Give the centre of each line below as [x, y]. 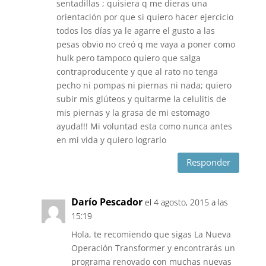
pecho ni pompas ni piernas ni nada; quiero [144, 85]
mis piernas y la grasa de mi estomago [133, 112]
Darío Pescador [107, 202]
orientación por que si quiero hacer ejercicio [145, 17]
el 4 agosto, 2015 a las [186, 202]
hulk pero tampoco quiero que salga [128, 58]
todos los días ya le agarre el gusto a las [135, 30]
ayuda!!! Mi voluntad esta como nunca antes [144, 126]
